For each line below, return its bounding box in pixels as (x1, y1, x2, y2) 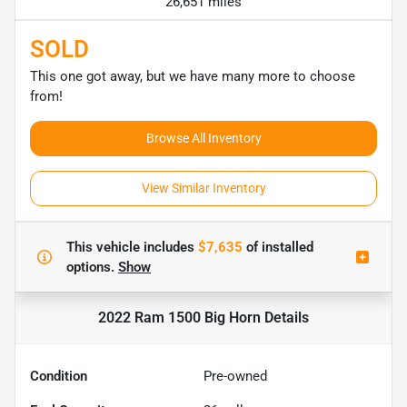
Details (261, 308, 309, 326)
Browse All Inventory (145, 130, 262, 145)
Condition (30, 367, 87, 384)
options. (66, 258, 118, 275)
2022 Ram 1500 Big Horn (98, 308, 261, 326)
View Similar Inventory (141, 180, 266, 195)
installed (258, 238, 313, 255)
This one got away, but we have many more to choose (30, 67, 355, 84)
